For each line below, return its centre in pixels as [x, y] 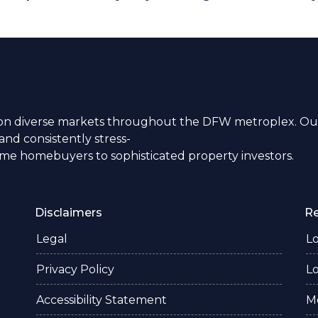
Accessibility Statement [102, 300]
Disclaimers [68, 213]
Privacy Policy [75, 269]
